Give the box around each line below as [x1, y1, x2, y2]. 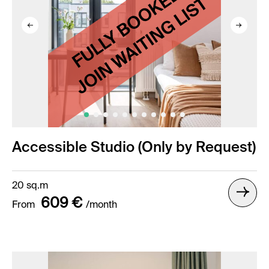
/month [86, 201, 117, 210]
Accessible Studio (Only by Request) [12, 141, 256, 155]
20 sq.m [12, 181, 48, 191]
